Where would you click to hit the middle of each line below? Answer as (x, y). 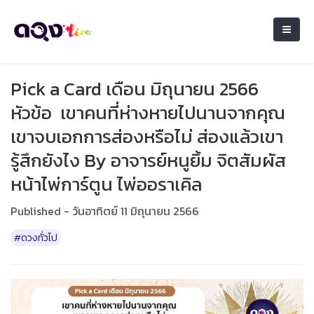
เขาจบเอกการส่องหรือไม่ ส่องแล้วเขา (147, 136)
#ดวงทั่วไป (36, 238)
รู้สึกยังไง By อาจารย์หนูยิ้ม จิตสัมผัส (148, 160)
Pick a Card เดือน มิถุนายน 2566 (135, 89)
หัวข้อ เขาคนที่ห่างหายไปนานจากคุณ (148, 112)
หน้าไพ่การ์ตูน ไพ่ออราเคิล (106, 184)
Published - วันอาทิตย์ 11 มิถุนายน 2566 (105, 211)
